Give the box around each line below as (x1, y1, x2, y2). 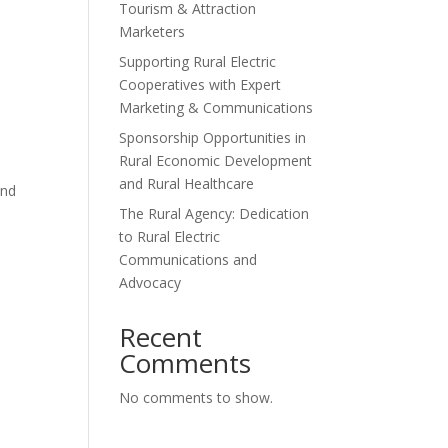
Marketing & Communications (119, 98, 314, 117)
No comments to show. (119, 388, 274, 407)
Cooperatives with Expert (119, 75, 282, 94)
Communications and (119, 250, 258, 269)
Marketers (119, 22, 186, 41)
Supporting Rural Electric (119, 52, 277, 71)
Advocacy (119, 273, 182, 292)
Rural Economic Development (119, 151, 313, 170)
